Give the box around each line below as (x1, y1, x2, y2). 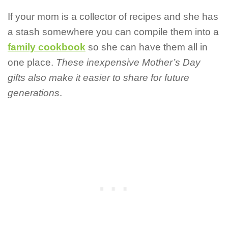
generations (8, 88, 60, 99)
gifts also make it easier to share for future (8, 72, 189, 83)
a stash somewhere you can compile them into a (8, 26, 219, 38)
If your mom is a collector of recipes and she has (8, 11, 218, 22)
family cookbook (8, 42, 85, 53)
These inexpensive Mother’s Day (56, 57, 201, 68)
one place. (8, 57, 56, 68)
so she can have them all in (85, 42, 208, 53)
